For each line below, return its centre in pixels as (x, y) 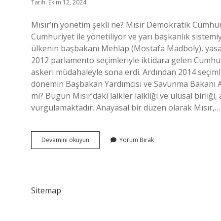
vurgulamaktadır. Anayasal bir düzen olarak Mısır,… (126, 108)
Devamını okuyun (65, 140)
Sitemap (46, 190)
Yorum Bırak (137, 140)
